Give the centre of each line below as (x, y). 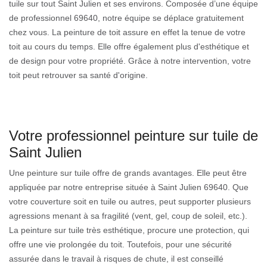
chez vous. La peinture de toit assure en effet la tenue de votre (127, 32)
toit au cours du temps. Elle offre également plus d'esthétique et (129, 46)
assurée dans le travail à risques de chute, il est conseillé (116, 258)
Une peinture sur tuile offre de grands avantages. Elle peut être (128, 173)
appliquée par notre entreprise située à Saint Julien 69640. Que (129, 187)
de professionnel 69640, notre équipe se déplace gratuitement (126, 18)
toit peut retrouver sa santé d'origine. (78, 75)
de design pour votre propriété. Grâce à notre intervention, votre (130, 60)
